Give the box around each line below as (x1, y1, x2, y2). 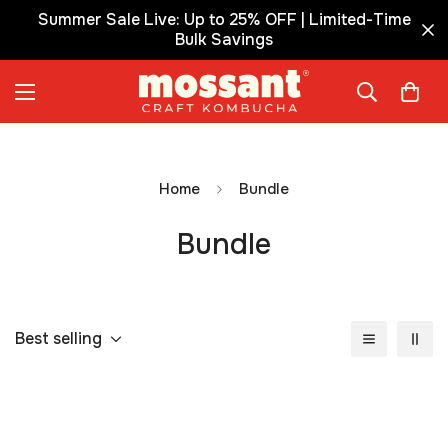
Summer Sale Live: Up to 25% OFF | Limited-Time (37, 9, 411, 30)
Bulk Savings (175, 29, 273, 50)
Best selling (15, 328, 102, 350)
